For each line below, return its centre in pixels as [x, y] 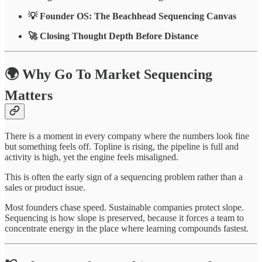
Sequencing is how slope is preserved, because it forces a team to [124, 218]
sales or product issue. [45, 187]
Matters [29, 95]
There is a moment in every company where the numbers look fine [127, 136]
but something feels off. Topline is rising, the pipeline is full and [122, 146]
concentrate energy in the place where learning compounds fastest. [127, 228]
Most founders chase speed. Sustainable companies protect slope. [124, 207]
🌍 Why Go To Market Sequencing [108, 74]
